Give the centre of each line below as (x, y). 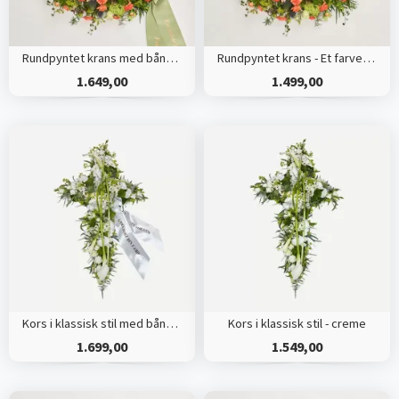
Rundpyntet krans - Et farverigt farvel (368, 58)
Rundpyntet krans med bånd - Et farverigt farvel (171, 58)
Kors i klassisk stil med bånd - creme (171, 324)
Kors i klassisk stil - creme (297, 324)
